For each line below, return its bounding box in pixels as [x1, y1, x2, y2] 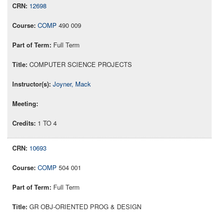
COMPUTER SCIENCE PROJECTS [29, 60, 132, 69]
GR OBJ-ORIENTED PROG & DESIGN [29, 202, 141, 212]
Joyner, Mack [53, 79, 91, 89]
